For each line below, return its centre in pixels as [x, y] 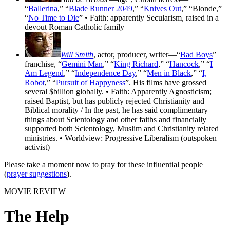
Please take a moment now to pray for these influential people [103, 165]
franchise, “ [43, 64]
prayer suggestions [37, 174]
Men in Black [169, 73]
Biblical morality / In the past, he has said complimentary [116, 110]
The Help [37, 216]
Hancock [184, 64]
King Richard [136, 64]
